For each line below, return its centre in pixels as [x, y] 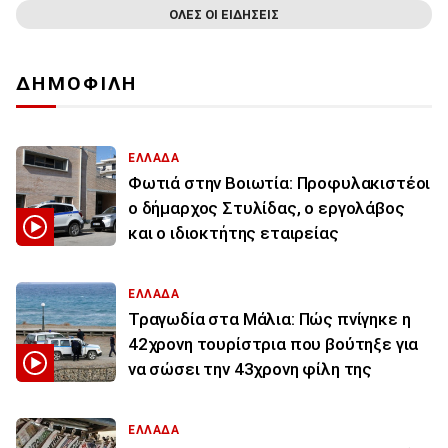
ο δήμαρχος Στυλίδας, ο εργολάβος [266, 208]
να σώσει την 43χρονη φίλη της [250, 369]
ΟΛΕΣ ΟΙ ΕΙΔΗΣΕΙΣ [224, 15]
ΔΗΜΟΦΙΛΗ [77, 84]
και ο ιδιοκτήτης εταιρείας [233, 233]
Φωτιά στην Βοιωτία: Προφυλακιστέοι [279, 183]
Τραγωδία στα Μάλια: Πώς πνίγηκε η [269, 319]
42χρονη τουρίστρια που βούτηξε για [273, 344]
